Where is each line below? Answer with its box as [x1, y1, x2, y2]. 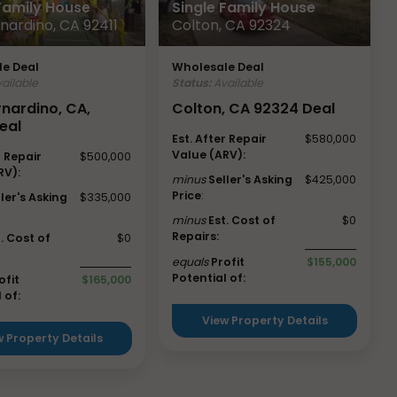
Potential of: [172, 269, 246, 285]
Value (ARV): [172, 146, 246, 162]
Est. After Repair [172, 130, 268, 146]
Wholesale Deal [172, 58, 265, 74]
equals [172, 253, 209, 269]
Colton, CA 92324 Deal [172, 97, 336, 119]
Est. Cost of [208, 212, 276, 228]
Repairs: [172, 228, 220, 244]
